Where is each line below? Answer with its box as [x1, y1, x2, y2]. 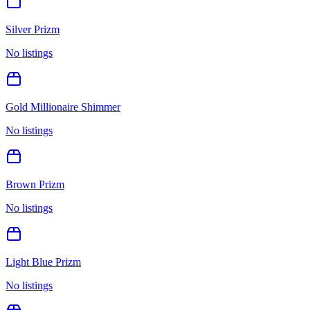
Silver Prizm [6, 23, 60, 35]
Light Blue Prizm [6, 255, 81, 268]
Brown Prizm [6, 178, 64, 190]
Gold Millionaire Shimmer [6, 100, 120, 113]
